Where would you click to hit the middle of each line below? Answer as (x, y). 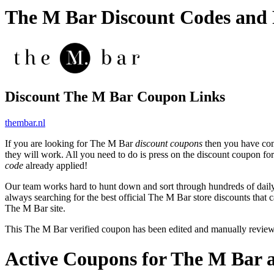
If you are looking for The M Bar (70, 143)
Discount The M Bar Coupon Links (115, 96)
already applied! (55, 165)
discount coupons (169, 143)
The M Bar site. (35, 208)
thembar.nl (25, 122)
